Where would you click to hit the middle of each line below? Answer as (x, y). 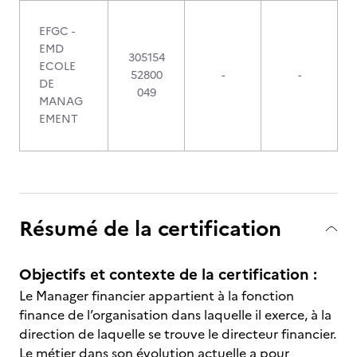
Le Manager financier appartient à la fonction (157, 296)
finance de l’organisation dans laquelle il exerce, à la (175, 315)
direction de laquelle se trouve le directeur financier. (178, 334)
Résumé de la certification (150, 228)
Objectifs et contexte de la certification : (168, 275)
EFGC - (57, 31)
